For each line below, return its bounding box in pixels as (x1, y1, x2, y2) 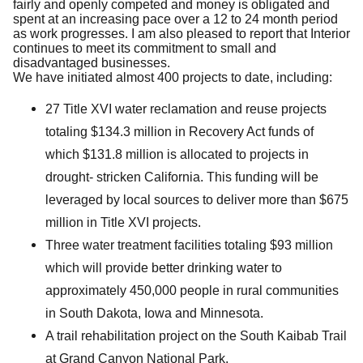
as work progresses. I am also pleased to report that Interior (13, 26, 350, 41)
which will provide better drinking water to (45, 260, 282, 275)
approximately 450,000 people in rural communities (45, 283, 339, 297)
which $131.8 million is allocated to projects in (45, 147, 309, 161)
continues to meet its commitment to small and (13, 41, 276, 55)
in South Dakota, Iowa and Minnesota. (45, 305, 263, 320)
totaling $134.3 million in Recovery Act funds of (45, 124, 314, 139)
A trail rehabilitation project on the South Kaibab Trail (45, 328, 347, 343)
